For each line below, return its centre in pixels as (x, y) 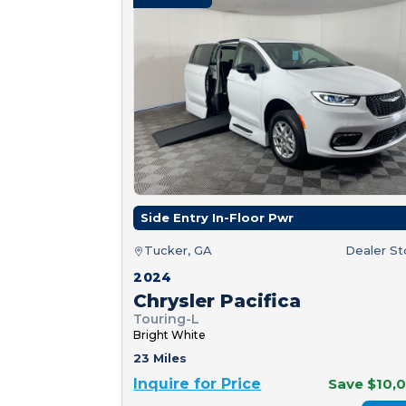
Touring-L (167, 319)
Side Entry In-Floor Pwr (217, 218)
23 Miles (160, 358)
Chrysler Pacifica (217, 301)
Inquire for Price (198, 384)
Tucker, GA (179, 251)
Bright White (170, 335)
